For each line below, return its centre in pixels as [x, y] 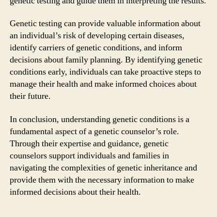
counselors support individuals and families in [89, 155]
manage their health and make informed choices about [103, 84]
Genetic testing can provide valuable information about [105, 23]
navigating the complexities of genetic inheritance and [103, 168]
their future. [30, 96]
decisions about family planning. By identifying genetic [106, 60]
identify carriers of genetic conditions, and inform [96, 48]
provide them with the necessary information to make [102, 180]
